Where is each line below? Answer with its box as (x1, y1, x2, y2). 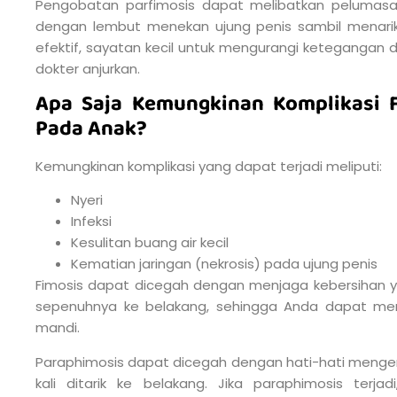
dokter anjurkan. (35, 58, 140, 78)
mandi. (35, 318, 80, 338)
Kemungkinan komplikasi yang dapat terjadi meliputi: (35, 156, 382, 175)
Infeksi (71, 212, 112, 231)
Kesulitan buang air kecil (71, 233, 229, 253)
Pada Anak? (35, 111, 147, 146)
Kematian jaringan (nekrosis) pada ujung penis (71, 254, 378, 274)
